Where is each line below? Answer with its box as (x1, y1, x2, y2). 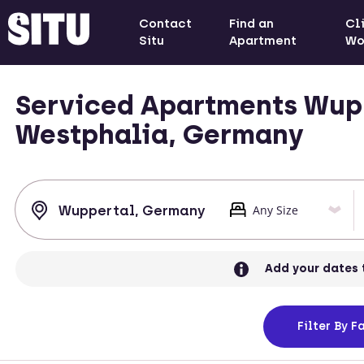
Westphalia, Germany (15, 119, 304, 150)
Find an (229, 16, 275, 31)
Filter (297, 319, 331, 334)
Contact (138, 16, 192, 31)
